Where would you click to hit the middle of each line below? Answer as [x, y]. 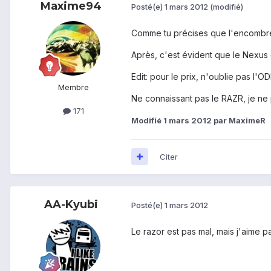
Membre [73, 87]
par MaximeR [239, 120]
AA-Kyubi [71, 204]
